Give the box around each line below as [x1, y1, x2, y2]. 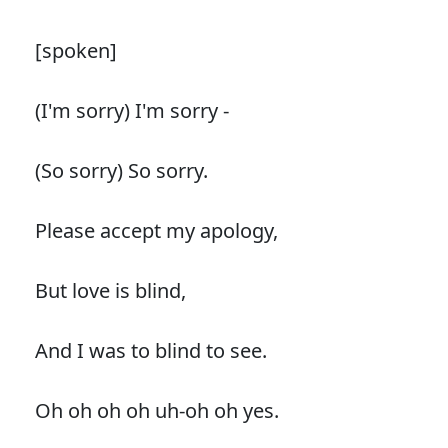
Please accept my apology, [34, 216, 278, 244]
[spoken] [34, 36, 117, 64]
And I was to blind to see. [34, 336, 267, 364]
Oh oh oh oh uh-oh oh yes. [34, 396, 279, 424]
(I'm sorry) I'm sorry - [34, 96, 229, 124]
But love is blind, [34, 276, 186, 304]
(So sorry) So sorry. [34, 156, 208, 184]
